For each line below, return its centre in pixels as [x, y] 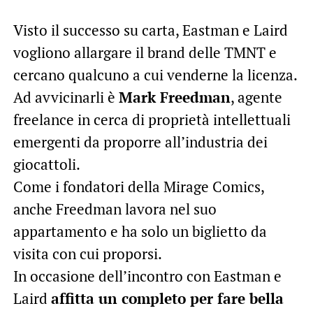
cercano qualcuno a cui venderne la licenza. [155, 74]
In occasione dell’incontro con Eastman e [147, 276]
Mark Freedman [174, 97]
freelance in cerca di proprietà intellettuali [152, 119]
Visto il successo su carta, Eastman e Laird [150, 30]
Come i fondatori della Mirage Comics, [138, 186]
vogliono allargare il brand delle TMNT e [145, 52]
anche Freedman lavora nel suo [115, 209]
